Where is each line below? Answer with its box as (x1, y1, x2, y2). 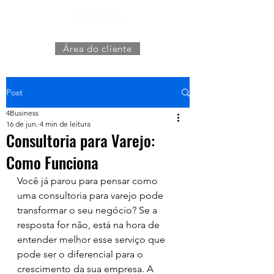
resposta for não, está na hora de (17, 219, 162, 231)
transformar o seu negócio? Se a (17, 204, 160, 216)
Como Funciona (6, 150, 98, 174)
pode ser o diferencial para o (17, 248, 146, 260)
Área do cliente (63, 43, 132, 54)
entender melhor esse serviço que (17, 234, 168, 245)
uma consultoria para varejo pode (17, 190, 166, 201)
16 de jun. (6, 119, 38, 128)
